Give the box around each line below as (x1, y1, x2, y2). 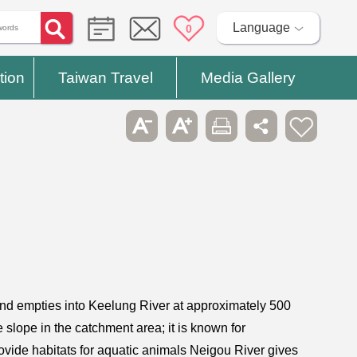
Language (232, 21, 290, 34)
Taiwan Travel (57, 69, 153, 86)
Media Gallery (200, 69, 296, 86)
